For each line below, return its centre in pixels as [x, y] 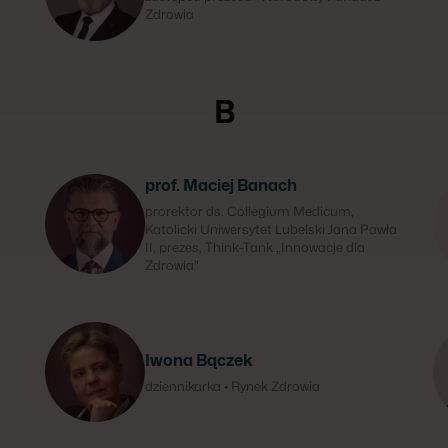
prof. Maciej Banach [221, 185]
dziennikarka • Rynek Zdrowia [233, 386]
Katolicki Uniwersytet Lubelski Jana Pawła [271, 229]
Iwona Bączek [199, 360]
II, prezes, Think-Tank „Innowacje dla [255, 247]
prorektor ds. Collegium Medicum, [250, 211]
